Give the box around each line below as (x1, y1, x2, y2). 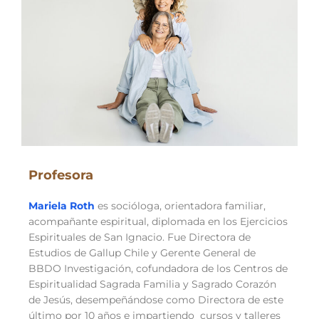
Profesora (28, 167, 93, 183)
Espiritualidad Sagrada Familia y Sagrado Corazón (28, 278, 276, 290)
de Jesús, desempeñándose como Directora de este (28, 293, 283, 305)
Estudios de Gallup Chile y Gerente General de (28, 246, 256, 258)
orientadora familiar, (164, 199, 266, 211)
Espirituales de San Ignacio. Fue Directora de (28, 231, 251, 243)
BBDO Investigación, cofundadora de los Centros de (28, 262, 288, 274)
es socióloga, (95, 199, 164, 211)
